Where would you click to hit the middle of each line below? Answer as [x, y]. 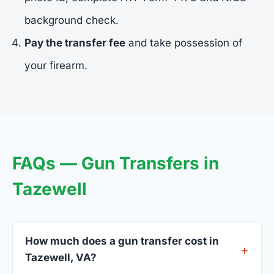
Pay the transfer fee [75, 43]
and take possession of [184, 43]
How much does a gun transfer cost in [122, 241]
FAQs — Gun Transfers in [116, 164]
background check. [72, 20]
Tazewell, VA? [61, 258]
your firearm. [56, 66]
